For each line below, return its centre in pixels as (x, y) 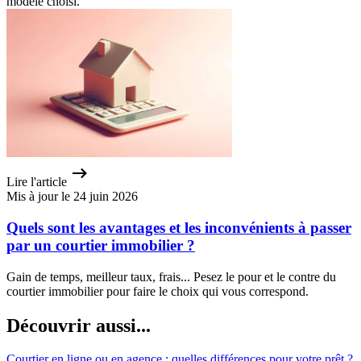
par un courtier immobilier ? (101, 245)
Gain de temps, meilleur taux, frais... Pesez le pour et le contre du (171, 276)
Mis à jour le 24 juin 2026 (72, 197)
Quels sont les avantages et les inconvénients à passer (179, 227)
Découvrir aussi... (79, 325)
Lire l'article (37, 182)
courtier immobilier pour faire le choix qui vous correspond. (158, 291)
